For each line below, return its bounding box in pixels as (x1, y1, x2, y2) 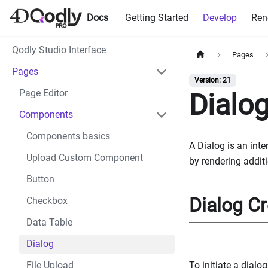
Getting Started (125, 12, 189, 23)
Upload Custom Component (26, 152, 143, 163)
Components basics (26, 130, 110, 142)
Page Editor (19, 87, 68, 99)
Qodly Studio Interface (12, 44, 106, 56)
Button (26, 173, 54, 185)
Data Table (26, 217, 72, 228)
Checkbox (26, 195, 68, 206)
